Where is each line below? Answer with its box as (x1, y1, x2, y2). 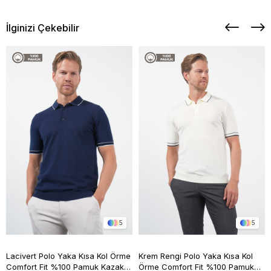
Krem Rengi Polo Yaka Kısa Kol (139, 251, 253, 261)
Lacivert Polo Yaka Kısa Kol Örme (6, 251, 131, 261)
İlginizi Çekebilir (6, 21, 79, 34)
